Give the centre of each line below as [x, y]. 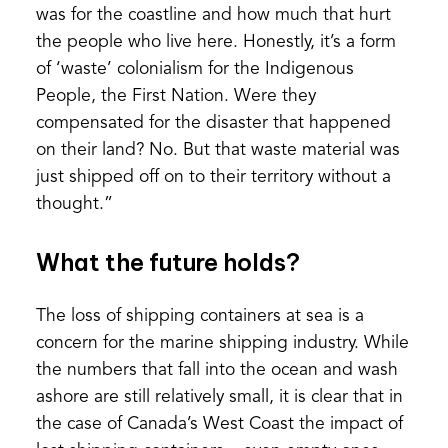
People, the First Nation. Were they [175, 96]
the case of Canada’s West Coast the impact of [219, 424]
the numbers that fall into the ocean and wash [216, 370]
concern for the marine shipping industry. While [222, 343]
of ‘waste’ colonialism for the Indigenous [194, 69]
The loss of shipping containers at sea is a [199, 316]
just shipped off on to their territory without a [213, 177]
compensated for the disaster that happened [213, 123]
